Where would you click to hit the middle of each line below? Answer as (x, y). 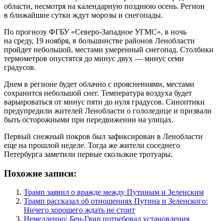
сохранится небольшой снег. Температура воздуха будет (98, 93)
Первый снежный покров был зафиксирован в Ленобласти (103, 136)
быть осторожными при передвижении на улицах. (89, 119)
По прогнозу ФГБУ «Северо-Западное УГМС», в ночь (95, 32)
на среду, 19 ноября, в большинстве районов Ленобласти (99, 40)
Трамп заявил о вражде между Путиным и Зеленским (114, 192)
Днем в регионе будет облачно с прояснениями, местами (99, 84)
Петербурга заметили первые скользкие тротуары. (88, 154)
